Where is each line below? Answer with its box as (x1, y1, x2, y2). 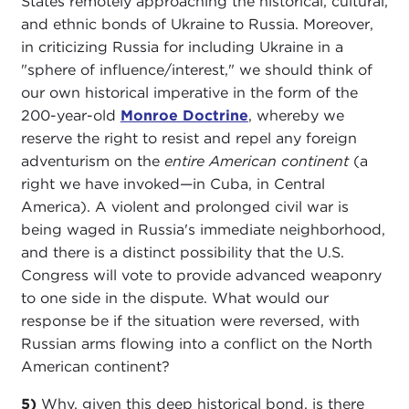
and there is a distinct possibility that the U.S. (20, 244, 344, 262)
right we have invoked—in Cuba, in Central (20, 175, 325, 194)
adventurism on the (20, 152, 164, 171)
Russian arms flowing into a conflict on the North (20, 335, 372, 353)
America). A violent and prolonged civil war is (20, 198, 349, 216)
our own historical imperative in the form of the (20, 84, 358, 102)
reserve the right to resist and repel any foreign (20, 130, 357, 148)
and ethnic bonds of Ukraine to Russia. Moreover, (20, 16, 373, 34)
